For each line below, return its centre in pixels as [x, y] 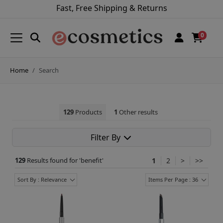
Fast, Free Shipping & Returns [111, 8]
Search [49, 70]
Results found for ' [54, 160]
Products [88, 112]
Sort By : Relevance [42, 179]
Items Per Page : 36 [173, 179]
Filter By [107, 137]
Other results [137, 112]
